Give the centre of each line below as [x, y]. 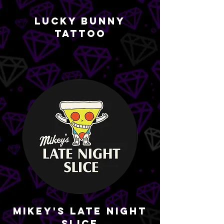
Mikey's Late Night [80, 211]
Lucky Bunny [80, 21]
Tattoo [80, 33]
